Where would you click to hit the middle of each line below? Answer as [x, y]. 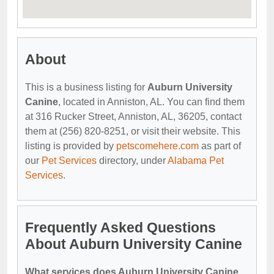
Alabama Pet [196, 160]
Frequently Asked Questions [120, 227]
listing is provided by [71, 146]
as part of [220, 146]
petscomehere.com [157, 146]
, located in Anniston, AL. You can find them [151, 102]
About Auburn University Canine [134, 244]
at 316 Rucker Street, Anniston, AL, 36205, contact [133, 116]
